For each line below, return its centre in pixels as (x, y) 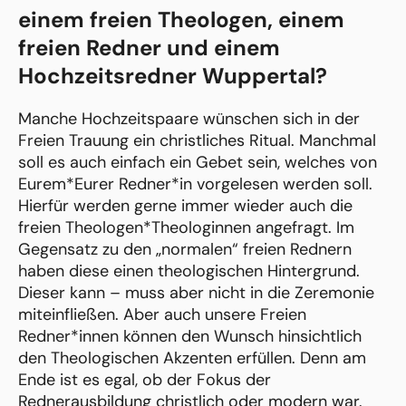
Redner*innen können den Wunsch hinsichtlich (190, 336)
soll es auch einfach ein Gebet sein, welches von (198, 162)
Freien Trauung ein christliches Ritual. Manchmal (197, 140)
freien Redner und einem (149, 47)
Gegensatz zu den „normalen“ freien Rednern (185, 249)
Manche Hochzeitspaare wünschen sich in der (189, 118)
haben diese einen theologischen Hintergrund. (189, 271)
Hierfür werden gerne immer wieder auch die (185, 205)
